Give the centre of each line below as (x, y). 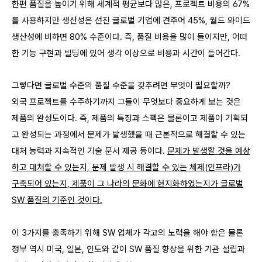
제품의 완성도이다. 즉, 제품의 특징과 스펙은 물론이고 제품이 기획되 (130, 118)
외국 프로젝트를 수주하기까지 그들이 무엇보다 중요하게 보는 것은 (126, 101)
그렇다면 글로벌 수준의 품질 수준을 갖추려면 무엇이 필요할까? (121, 85)
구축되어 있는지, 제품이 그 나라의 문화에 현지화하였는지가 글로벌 (127, 183)
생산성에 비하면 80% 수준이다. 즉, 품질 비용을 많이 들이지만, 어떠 (130, 37)
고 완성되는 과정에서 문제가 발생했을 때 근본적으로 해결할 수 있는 (129, 134)
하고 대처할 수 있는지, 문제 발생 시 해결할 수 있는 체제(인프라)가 (126, 167)
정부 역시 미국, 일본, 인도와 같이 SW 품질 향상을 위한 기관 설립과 (128, 249)
